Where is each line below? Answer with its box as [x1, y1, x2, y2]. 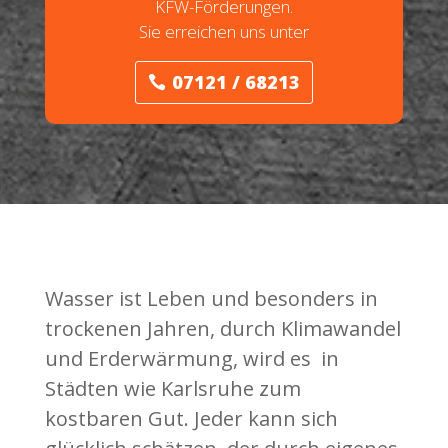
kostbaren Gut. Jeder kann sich [44, 404, 338, 432]
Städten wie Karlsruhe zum [44, 374, 301, 402]
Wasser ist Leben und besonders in [44, 284, 378, 312]
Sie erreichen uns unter [138, 19, 309, 43]
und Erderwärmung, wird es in [44, 344, 339, 372]
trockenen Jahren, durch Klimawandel [44, 314, 401, 342]
